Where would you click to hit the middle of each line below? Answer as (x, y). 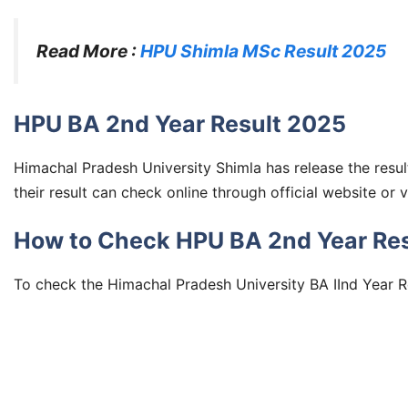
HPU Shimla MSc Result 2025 (263, 51)
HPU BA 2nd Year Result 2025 (180, 123)
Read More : (88, 51)
